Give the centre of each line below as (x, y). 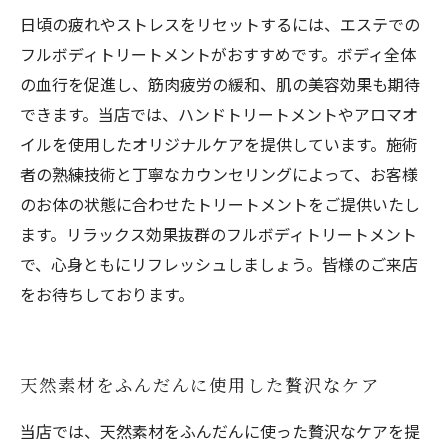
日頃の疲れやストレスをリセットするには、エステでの (220, 24)
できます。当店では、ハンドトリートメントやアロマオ (219, 114)
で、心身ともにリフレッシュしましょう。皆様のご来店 (219, 264)
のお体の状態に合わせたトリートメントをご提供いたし (220, 204)
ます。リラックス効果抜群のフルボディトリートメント (218, 234)
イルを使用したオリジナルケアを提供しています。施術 (219, 144)
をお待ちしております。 (107, 294)
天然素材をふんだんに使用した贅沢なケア (200, 384)
